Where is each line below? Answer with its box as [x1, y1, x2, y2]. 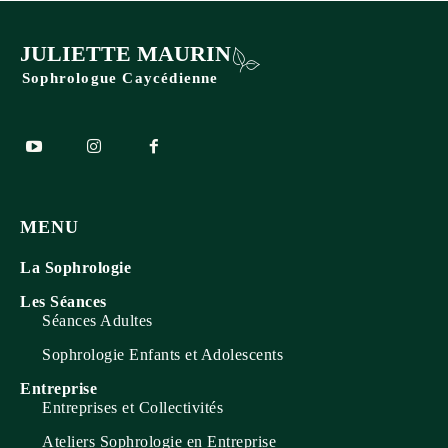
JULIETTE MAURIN [20, 41, 231, 67]
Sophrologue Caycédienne [22, 70, 219, 87]
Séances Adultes [42, 312, 153, 330]
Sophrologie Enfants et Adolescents [42, 346, 283, 364]
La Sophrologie [20, 259, 131, 277]
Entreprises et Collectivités [42, 399, 223, 417]
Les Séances [20, 293, 107, 311]
